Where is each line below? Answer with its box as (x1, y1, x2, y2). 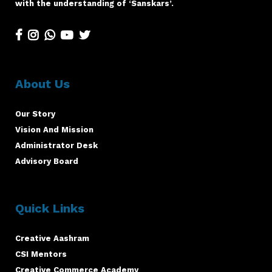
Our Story (15, 109, 55, 118)
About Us (15, 76, 70, 91)
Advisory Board (15, 156, 78, 166)
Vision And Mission (15, 124, 93, 134)
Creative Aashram (15, 233, 89, 243)
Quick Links (15, 200, 84, 216)
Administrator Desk (15, 140, 98, 150)
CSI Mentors (15, 249, 67, 259)
